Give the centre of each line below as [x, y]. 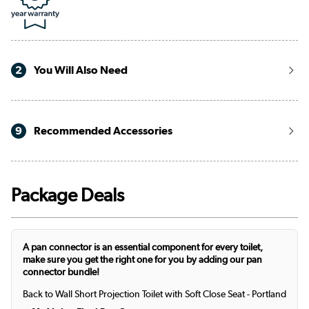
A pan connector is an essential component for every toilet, [143, 247]
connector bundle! [61, 271]
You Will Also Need [80, 70]
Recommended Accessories [102, 130]
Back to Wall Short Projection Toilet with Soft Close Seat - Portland [154, 293]
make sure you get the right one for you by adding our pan [142, 259]
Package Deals [68, 195]
